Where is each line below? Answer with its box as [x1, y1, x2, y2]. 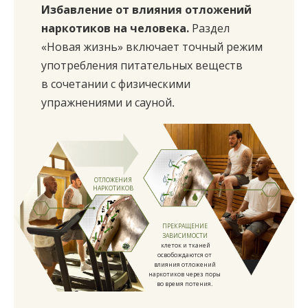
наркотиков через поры [148, 269, 221, 278]
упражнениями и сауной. [41, 94, 175, 110]
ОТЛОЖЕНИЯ [94, 175, 133, 184]
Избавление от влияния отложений [41, 1, 252, 17]
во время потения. [157, 279, 213, 288]
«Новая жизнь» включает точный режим [41, 38, 263, 54]
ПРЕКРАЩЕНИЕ [162, 221, 208, 230]
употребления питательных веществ [41, 57, 243, 73]
